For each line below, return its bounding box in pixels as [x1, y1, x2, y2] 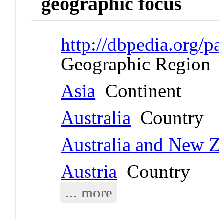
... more [65, 183, 112, 201]
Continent [95, 80, 182, 101]
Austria [61, 160, 117, 182]
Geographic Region [61, 53, 211, 74]
